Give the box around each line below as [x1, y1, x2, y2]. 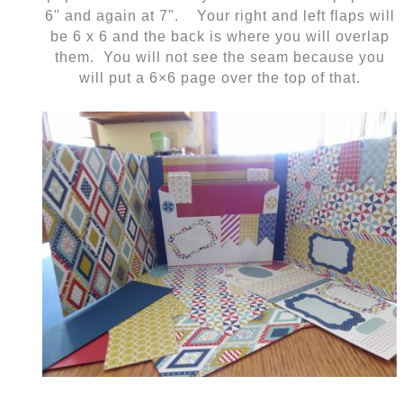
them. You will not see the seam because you [54, 49, 385, 66]
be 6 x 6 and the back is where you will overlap [49, 29, 390, 45]
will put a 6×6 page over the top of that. [78, 70, 361, 86]
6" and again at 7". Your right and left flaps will [44, 8, 395, 24]
